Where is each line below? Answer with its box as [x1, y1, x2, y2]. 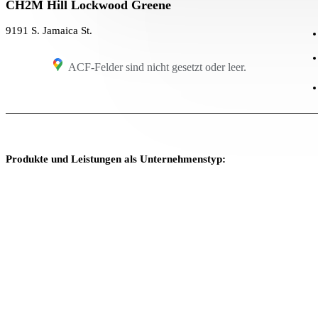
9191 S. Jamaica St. [6, 25, 92, 37]
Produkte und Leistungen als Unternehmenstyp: [6, 153, 226, 165]
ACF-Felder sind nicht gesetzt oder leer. [67, 60, 246, 73]
